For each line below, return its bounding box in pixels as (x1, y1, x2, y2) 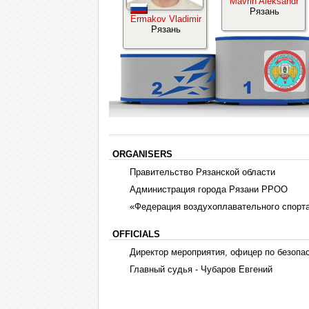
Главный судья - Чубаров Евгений (130, 264, 272, 275)
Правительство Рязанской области (130, 167, 275, 177)
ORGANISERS (112, 149, 172, 159)
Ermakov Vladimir (130, 14, 201, 24)
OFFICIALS (112, 229, 160, 239)
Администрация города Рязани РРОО (130, 184, 288, 195)
